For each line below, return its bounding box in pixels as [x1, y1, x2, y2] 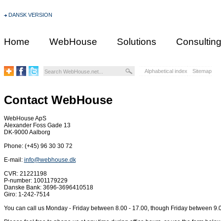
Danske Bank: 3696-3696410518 [3, 184, 93, 191]
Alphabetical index [144, 68, 187, 74]
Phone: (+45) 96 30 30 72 [3, 143, 73, 150]
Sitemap [192, 68, 212, 74]
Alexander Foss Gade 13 [3, 122, 71, 129]
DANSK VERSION [8, 12, 52, 18]
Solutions [116, 37, 156, 47]
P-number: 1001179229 [3, 177, 68, 184]
